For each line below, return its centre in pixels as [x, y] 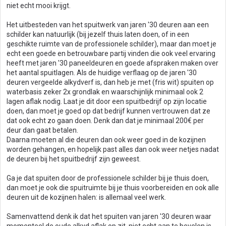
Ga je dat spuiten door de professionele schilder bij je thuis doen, [108, 178]
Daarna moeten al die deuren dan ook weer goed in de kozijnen [106, 140]
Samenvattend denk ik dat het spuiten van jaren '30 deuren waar [109, 216]
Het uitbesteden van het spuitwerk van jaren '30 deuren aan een [108, 25]
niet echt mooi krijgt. [39, 6]
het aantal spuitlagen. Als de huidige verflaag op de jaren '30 [102, 73]
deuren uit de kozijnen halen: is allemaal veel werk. [86, 197]
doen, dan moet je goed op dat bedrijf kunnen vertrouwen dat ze [108, 111]
